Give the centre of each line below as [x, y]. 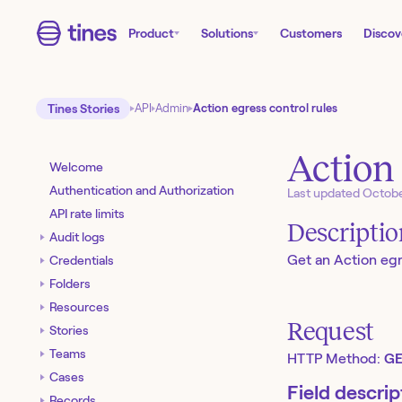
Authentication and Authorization [142, 190]
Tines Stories [83, 109]
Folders [70, 283]
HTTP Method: [336, 359]
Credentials [82, 260]
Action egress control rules [265, 109]
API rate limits [87, 213]
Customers [311, 33]
